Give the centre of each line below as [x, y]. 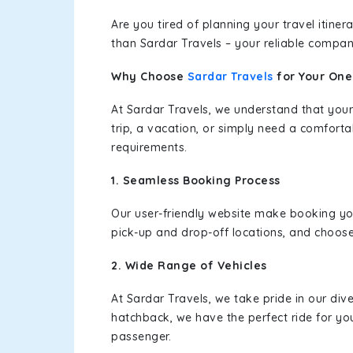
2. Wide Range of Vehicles [189, 266]
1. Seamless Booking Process [196, 180]
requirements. [149, 147]
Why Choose [149, 76]
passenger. [141, 336]
